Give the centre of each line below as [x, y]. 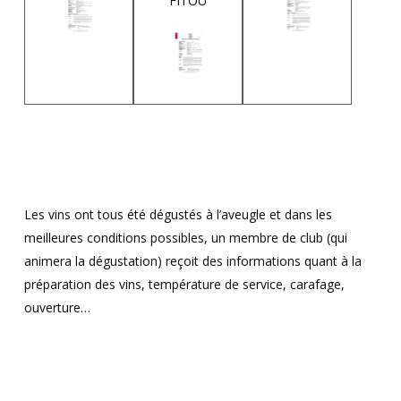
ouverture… [57, 308]
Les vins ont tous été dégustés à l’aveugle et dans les [178, 215]
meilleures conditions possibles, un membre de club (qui [185, 238]
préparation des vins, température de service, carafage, [184, 285]
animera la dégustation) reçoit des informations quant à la [192, 261]
